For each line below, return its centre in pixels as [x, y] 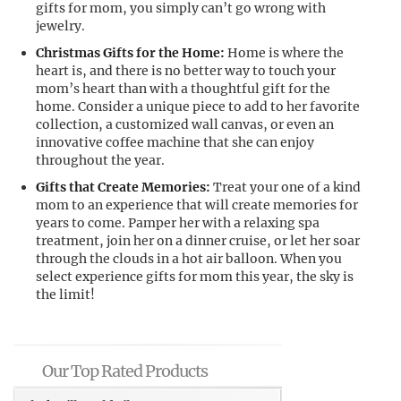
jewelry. [60, 26]
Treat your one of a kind [286, 187]
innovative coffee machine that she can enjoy [175, 142]
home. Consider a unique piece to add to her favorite [198, 107]
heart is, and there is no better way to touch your [186, 71]
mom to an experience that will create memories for [197, 205]
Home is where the [284, 53]
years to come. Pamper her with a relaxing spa [178, 223]
